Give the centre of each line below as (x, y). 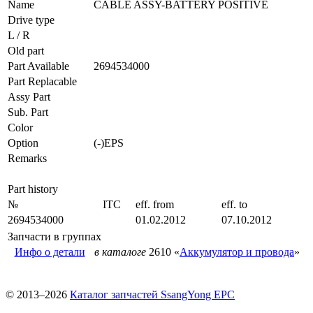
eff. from (155, 204)
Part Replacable (42, 81)
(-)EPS (109, 143)
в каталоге (120, 252)
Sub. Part (28, 112)
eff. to (234, 204)
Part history (33, 189)
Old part (26, 50)
